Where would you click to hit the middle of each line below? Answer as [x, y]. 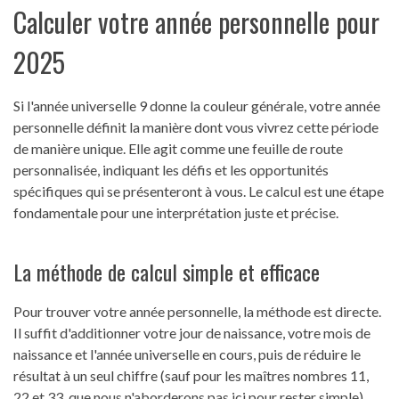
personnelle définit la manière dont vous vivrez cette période [196, 127]
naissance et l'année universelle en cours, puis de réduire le [187, 354]
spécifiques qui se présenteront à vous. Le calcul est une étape [199, 191]
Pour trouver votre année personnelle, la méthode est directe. [197, 312]
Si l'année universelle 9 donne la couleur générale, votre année [197, 106]
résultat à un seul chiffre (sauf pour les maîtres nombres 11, [191, 376]
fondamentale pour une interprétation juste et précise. [176, 213]
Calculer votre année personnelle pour [196, 22]
